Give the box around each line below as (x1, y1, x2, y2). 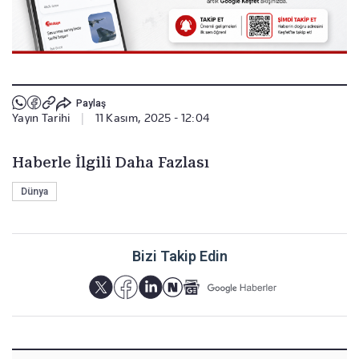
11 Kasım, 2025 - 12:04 (95, 111, 210, 124)
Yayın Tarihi (12, 111, 71, 124)
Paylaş (75, 98, 106, 110)
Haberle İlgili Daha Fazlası (12, 153, 209, 171)
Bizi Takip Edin (131, 247, 228, 264)
